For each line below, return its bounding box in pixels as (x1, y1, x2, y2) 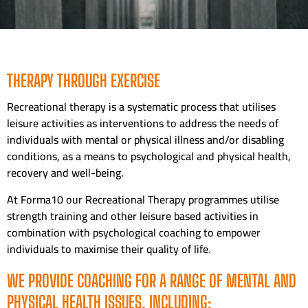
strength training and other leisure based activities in (7, 205, 258, 226)
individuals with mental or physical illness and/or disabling (7, 129, 284, 151)
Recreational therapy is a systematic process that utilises (7, 96, 276, 118)
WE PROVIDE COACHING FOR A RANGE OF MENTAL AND (7, 269, 296, 291)
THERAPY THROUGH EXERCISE (7, 70, 160, 91)
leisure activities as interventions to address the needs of (7, 113, 278, 134)
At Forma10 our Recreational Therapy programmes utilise (7, 188, 279, 210)
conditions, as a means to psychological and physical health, (7, 146, 291, 167)
